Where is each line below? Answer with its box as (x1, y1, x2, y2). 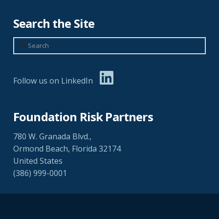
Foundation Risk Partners (13, 108, 153, 125)
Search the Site (13, 15, 95, 31)
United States (13, 155, 63, 167)
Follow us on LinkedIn (13, 75, 95, 86)
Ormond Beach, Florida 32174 (13, 143, 121, 154)
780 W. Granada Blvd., (13, 131, 91, 142)
